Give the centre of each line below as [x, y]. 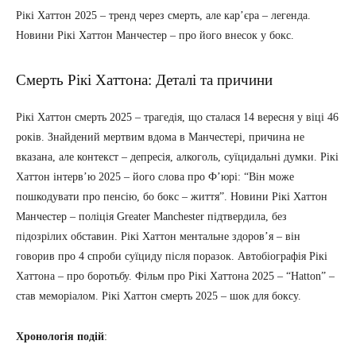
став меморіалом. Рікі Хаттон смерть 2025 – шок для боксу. [159, 296]
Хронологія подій [60, 337]
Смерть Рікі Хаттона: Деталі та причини [144, 80]
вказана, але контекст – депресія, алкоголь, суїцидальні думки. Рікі [177, 157]
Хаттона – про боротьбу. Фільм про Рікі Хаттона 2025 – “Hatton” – [175, 277]
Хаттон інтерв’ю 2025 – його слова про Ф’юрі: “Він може [155, 177]
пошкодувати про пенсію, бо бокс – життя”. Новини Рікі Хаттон [172, 197]
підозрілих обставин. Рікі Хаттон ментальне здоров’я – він [158, 237]
